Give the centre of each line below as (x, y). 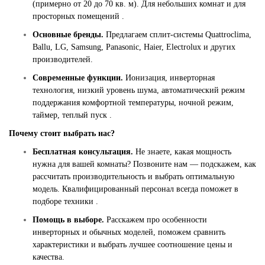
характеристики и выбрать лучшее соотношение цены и (132, 245)
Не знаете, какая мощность (182, 152)
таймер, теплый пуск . (72, 115)
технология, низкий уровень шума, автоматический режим (139, 91)
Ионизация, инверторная (169, 78)
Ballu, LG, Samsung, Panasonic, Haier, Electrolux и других (134, 47)
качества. (49, 257)
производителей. (63, 60)
